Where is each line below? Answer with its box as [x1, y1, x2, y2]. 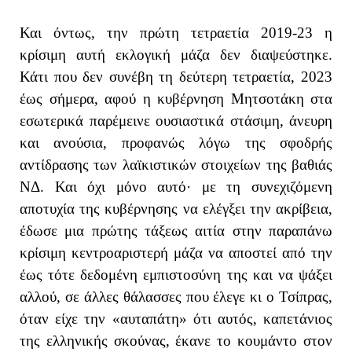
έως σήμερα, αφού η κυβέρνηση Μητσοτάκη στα [20, 90, 332, 107]
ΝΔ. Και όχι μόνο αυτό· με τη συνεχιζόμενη [20, 178, 332, 195]
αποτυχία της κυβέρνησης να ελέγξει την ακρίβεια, [20, 200, 332, 217]
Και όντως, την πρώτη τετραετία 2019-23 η [20, 24, 332, 41]
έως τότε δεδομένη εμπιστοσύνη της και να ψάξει [20, 266, 332, 283]
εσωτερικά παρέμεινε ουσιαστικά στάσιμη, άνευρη [20, 112, 332, 129]
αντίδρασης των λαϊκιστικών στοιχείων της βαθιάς [20, 156, 332, 173]
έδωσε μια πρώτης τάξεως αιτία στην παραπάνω [20, 222, 332, 239]
